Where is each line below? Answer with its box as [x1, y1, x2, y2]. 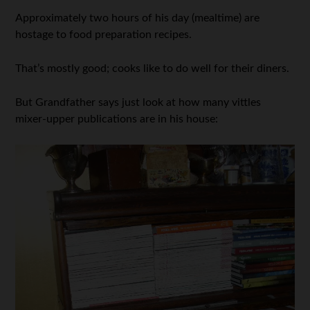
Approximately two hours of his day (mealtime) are [15, 12, 260, 24]
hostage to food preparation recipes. [15, 28, 192, 40]
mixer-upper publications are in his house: [15, 113, 219, 125]
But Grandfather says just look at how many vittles [15, 96, 262, 108]
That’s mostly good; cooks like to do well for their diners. [15, 62, 290, 74]
